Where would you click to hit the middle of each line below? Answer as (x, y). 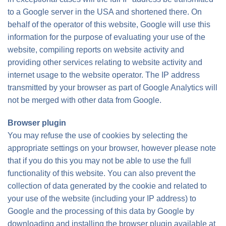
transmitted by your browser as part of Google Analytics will (112, 88)
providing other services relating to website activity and (105, 62)
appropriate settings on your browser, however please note (112, 148)
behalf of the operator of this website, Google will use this (109, 24)
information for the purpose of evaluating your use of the (106, 37)
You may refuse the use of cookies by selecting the (98, 135)
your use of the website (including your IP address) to (102, 199)
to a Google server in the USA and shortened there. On (105, 12)
